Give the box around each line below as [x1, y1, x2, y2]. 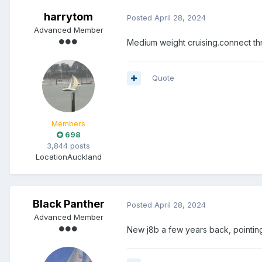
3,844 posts [47, 141, 90, 151]
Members [51, 119, 85, 129]
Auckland [67, 152, 102, 162]
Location [35, 152, 67, 162]
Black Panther [32, 198, 105, 211]
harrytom [44, 11, 93, 23]
